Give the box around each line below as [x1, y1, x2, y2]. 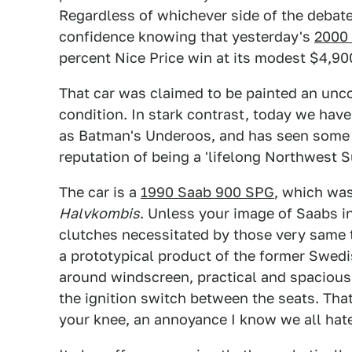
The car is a [59, 184, 141, 200]
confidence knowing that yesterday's [59, 28, 314, 45]
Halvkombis [59, 205, 140, 222]
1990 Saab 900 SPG [141, 184, 274, 200]
